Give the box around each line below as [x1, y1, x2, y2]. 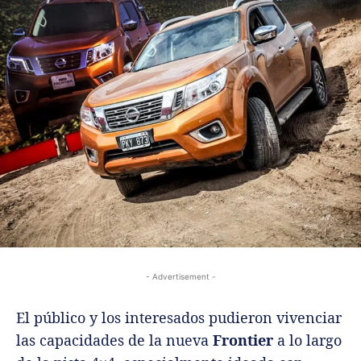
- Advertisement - [145, 272, 216, 282]
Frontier [213, 330, 273, 351]
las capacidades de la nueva [16, 330, 213, 351]
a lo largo [273, 330, 342, 351]
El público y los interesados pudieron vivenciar [16, 308, 342, 328]
